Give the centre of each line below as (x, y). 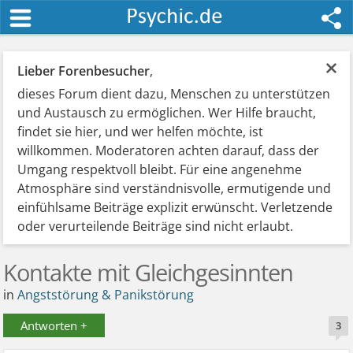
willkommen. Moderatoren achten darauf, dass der (169, 150)
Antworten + (54, 325)
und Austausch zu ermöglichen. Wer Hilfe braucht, (167, 113)
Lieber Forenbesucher (84, 71)
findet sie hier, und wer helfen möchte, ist (141, 132)
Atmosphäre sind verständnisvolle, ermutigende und (175, 188)
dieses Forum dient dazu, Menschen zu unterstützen (174, 94)
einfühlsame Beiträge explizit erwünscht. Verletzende (175, 207)
